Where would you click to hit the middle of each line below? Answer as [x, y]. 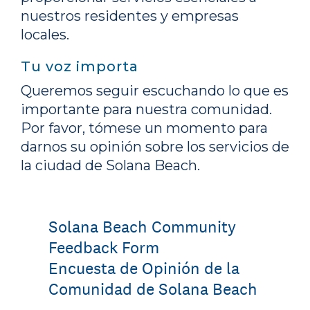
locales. [45, 35]
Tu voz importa [80, 66]
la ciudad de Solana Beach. [110, 165]
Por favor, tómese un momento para [144, 128]
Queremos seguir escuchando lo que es [155, 91]
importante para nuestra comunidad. [146, 109]
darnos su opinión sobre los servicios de [155, 147]
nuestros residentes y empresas [130, 16]
